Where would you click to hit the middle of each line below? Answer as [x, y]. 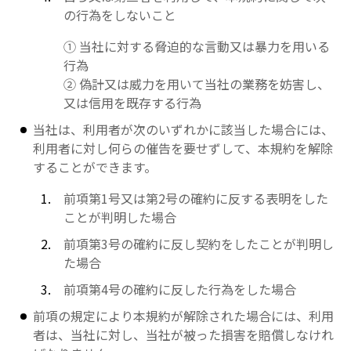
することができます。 [95, 167]
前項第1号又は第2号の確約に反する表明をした [195, 198]
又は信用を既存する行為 [132, 103]
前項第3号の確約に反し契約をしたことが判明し [198, 244]
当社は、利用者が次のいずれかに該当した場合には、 [184, 129]
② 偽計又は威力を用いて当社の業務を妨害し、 [196, 84]
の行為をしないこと [119, 15]
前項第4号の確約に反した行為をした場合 [179, 289]
